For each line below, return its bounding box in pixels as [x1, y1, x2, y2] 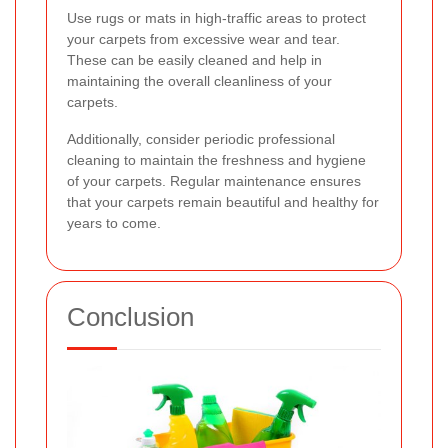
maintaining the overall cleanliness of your [67, 72, 332, 89]
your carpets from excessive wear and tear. [67, 30, 340, 47]
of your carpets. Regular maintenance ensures [67, 172, 361, 189]
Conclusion [67, 301, 194, 332]
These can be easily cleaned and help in [67, 51, 322, 68]
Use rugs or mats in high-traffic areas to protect [67, 9, 366, 26]
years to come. [67, 214, 161, 231]
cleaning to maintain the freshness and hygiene [67, 151, 366, 168]
